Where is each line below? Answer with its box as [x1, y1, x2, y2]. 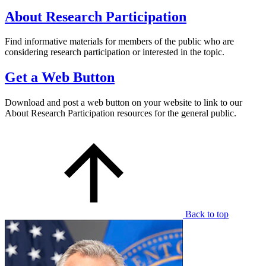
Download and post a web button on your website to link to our [5, 97, 242, 108]
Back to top [185, 209, 229, 220]
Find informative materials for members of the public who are [5, 36, 234, 47]
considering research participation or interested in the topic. [5, 47, 224, 58]
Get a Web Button [5, 69, 115, 85]
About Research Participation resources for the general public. [5, 108, 236, 119]
